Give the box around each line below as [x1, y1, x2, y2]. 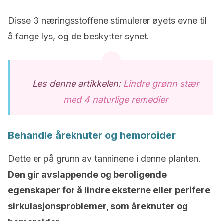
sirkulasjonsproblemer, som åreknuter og [8, 201, 188, 211]
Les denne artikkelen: [32, 78, 123, 89]
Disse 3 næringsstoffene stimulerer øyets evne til [8, 15, 207, 26]
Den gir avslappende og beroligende [8, 169, 167, 180]
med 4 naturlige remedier [63, 94, 168, 105]
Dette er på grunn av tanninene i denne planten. [8, 153, 201, 164]
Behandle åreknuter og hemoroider [8, 129, 176, 141]
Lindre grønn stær [123, 78, 199, 89]
